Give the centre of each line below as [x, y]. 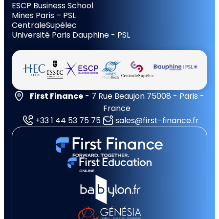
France [117, 108]
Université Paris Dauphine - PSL [71, 35]
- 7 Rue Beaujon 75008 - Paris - [143, 96]
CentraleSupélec [44, 25]
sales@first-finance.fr [157, 120]
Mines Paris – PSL [44, 15]
